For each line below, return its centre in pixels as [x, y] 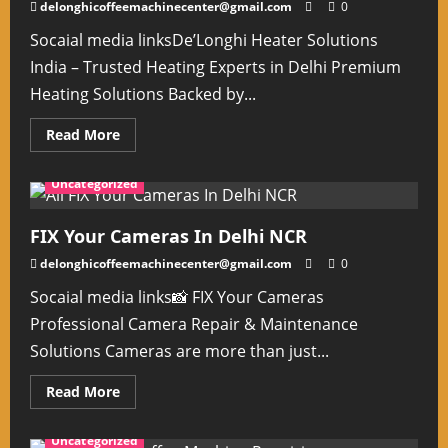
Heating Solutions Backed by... [143, 94]
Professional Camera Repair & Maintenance [194, 324]
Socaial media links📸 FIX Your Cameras [177, 297]
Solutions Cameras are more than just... [179, 351]
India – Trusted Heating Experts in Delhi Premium [215, 67]
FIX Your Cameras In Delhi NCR [168, 236]
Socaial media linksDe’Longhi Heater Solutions [204, 40]
